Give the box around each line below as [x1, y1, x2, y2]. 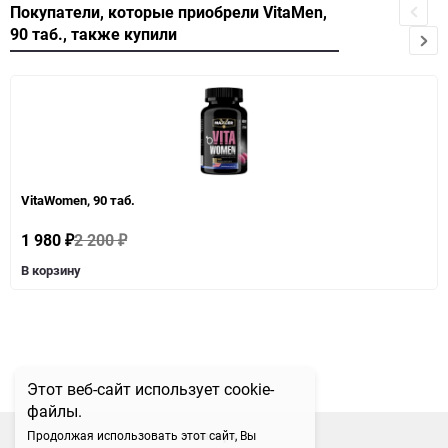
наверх [194, 425, 237, 444]
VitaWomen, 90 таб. [21, 191, 135, 209]
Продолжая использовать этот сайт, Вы [27, 427, 256, 443]
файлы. [27, 400, 82, 422]
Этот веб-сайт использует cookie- [27, 378, 274, 400]
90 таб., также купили [10, 22, 177, 45]
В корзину [21, 261, 81, 279]
